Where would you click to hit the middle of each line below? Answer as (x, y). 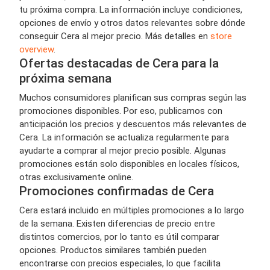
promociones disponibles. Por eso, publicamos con (121, 111)
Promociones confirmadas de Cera (117, 191)
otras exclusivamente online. (76, 177)
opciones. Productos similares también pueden (113, 250)
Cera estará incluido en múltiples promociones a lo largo (132, 210)
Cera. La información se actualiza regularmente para (124, 137)
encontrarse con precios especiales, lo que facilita (120, 263)
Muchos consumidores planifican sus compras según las (133, 97)
